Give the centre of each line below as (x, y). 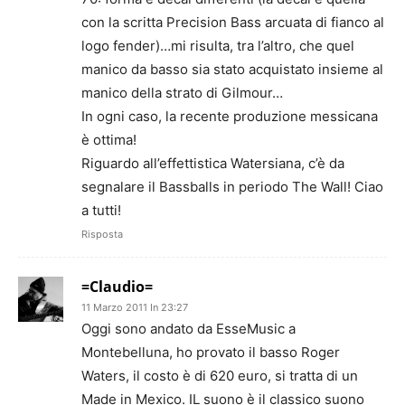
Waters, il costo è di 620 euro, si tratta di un (220, 376)
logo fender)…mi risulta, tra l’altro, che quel (218, 46)
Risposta (102, 234)
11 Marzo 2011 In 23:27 (135, 307)
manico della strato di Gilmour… (182, 93)
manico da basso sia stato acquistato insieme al (232, 69)
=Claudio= (117, 287)
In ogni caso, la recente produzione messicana (230, 116)
